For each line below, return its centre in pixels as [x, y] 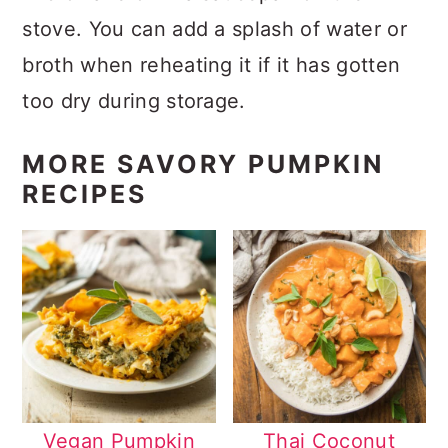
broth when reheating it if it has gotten [211, 65]
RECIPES [85, 194]
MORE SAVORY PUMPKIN [203, 164]
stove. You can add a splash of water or [214, 29]
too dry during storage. [134, 101]
